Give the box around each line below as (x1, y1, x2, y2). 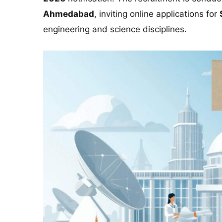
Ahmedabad (43, 9, 94, 19)
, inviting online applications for (94, 9, 220, 19)
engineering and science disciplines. (43, 24, 187, 34)
